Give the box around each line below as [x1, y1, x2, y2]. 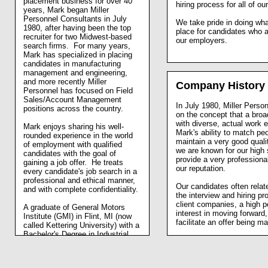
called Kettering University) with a [23, 221, 140, 230]
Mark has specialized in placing [23, 50, 133, 60]
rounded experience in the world [23, 131, 133, 141]
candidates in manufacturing [23, 59, 121, 69]
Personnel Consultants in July [23, 14, 127, 24]
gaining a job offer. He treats [23, 158, 124, 167]
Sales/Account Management [23, 95, 122, 105]
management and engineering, [23, 68, 128, 78]
